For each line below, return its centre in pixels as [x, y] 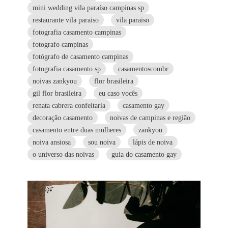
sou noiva [102, 142]
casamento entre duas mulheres [77, 130]
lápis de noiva [152, 142]
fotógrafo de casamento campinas [80, 56]
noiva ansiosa [51, 142]
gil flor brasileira [57, 93]
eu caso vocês [118, 93]
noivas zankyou [54, 81]
